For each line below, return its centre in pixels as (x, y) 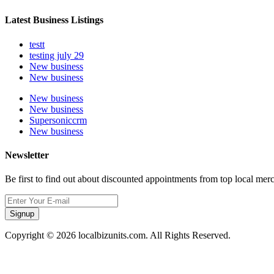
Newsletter (27, 155)
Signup (22, 214)
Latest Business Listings (54, 20)
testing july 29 (57, 55)
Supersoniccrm (58, 120)
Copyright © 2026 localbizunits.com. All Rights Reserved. (118, 235)
